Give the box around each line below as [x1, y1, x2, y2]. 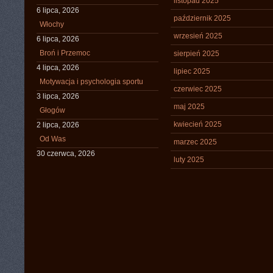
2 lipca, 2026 [37, 121, 79, 129]
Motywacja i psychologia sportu [40, 77, 143, 86]
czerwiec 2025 [174, 85, 222, 93]
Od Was [40, 135, 66, 143]
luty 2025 [174, 155, 204, 164]
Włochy [40, 20, 64, 29]
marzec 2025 [174, 138, 217, 146]
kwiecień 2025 [174, 120, 222, 129]
